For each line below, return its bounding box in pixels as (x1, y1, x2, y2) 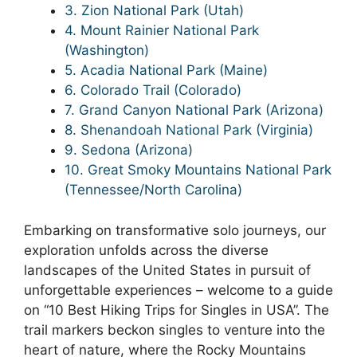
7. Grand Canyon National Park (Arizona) (65, 102, 324, 118)
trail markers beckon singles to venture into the (24, 321, 325, 338)
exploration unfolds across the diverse (24, 241, 269, 258)
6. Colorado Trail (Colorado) (65, 82, 241, 98)
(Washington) (65, 42, 149, 58)
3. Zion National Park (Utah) (65, 2, 244, 18)
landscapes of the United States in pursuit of (24, 261, 311, 278)
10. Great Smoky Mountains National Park (65, 162, 331, 178)
